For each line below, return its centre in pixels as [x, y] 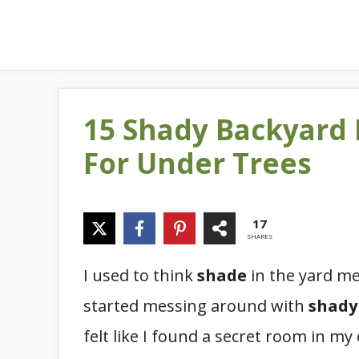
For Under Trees [198, 163]
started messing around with [196, 306]
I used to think [140, 275]
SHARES [260, 236]
